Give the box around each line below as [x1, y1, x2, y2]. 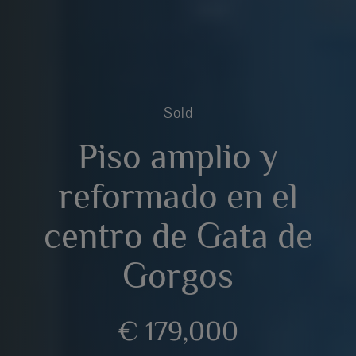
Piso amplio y [78, 136, 278, 176]
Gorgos [122, 255, 234, 296]
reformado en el [58, 176, 298, 216]
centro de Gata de [43, 215, 313, 256]
